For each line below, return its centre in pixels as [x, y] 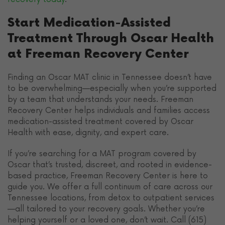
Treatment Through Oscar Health [111, 39]
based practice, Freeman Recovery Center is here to [108, 176]
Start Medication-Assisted [89, 23]
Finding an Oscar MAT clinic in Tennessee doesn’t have [110, 78]
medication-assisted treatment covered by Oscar [100, 122]
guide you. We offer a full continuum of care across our [110, 187]
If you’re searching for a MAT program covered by [102, 154]
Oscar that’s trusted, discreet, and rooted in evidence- [110, 165]
